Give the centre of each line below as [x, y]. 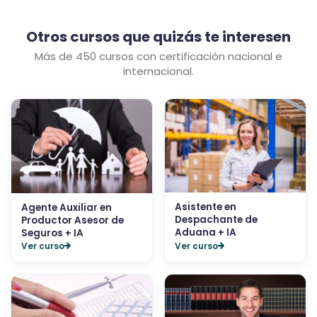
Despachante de [216, 220]
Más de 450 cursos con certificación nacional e [158, 56]
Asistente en [206, 207]
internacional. [158, 71]
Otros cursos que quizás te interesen [158, 36]
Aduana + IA [206, 233]
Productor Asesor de [73, 220]
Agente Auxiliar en [67, 207]
